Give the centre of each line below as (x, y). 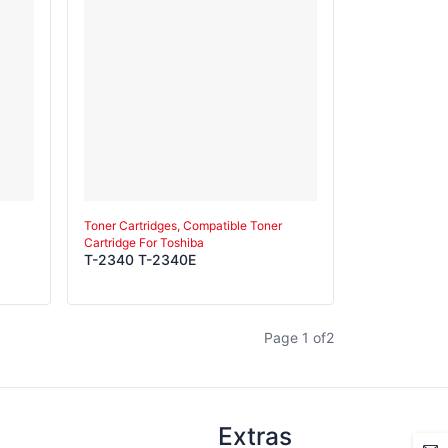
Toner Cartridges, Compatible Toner (183, 225)
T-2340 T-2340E (140, 259)
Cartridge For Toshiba (144, 242)
